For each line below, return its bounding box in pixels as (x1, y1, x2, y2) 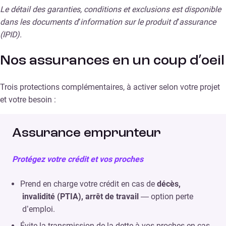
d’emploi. (22, 204, 55, 214)
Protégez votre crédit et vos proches (12, 154, 143, 164)
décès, (157, 179, 181, 189)
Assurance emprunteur (12, 126, 161, 140)
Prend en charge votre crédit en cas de (20, 179, 157, 189)
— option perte (139, 191, 193, 201)
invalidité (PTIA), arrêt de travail (22, 191, 139, 201)
